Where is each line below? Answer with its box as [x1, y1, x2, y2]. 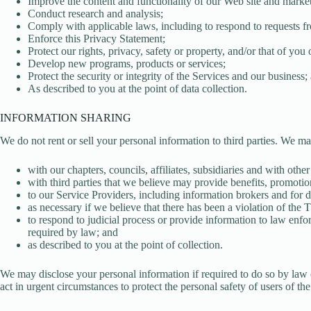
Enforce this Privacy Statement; [28, 32, 165, 44]
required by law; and [28, 226, 118, 238]
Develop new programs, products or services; [28, 57, 226, 69]
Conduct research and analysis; [28, 7, 163, 19]
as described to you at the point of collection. [28, 238, 223, 251]
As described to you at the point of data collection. [28, 82, 247, 94]
